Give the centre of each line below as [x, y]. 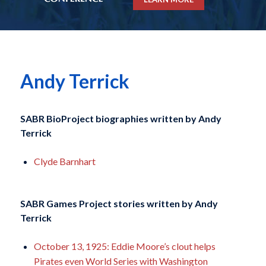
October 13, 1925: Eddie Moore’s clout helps [124, 246]
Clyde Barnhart [64, 161]
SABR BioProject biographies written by [109, 118]
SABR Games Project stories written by [106, 204]
